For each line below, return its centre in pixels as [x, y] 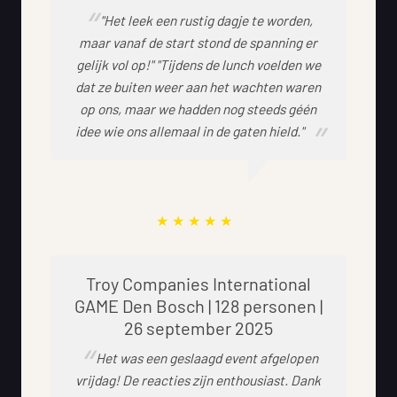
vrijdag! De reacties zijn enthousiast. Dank [198, 379]
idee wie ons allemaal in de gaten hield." [190, 130]
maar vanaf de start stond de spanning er [198, 42]
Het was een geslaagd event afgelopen [206, 357]
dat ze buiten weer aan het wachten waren [198, 86]
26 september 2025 [198, 327]
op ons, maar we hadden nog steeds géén [198, 108]
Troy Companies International [198, 283]
